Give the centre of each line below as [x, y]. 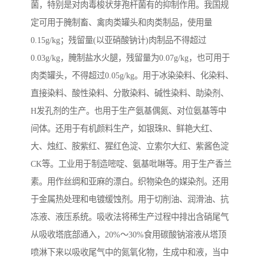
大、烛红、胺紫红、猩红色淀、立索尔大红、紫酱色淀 [130, 146]
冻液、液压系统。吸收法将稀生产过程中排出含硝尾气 [130, 217]
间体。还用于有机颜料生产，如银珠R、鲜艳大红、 [124, 129]
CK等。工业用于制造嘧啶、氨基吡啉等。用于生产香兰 [131, 164]
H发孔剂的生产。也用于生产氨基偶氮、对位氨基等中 [128, 111]
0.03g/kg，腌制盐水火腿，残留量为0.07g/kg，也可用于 [130, 58]
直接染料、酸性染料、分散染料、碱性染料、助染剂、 [130, 93]
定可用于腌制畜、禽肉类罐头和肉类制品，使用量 [121, 23]
